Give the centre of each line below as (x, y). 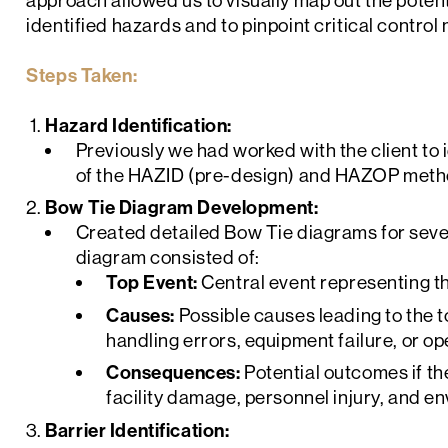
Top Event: (152, 282)
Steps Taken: (82, 75)
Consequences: (173, 372)
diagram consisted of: (167, 257)
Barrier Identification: (137, 430)
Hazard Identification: (138, 124)
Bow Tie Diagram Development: (182, 207)
